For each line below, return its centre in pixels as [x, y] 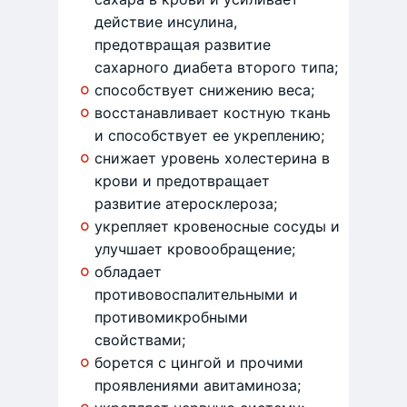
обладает [128, 272]
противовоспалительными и [196, 295]
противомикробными [171, 318]
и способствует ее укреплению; [209, 136]
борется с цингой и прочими [199, 363]
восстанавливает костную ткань [213, 113]
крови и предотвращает [182, 181]
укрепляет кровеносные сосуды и [217, 227]
